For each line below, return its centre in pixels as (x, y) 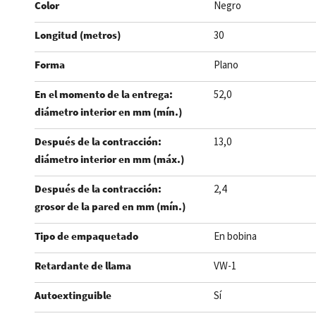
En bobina (235, 236)
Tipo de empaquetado (86, 236)
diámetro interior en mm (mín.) (108, 112)
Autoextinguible (73, 295)
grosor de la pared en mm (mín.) (110, 206)
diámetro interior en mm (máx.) (109, 159)
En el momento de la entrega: (103, 94)
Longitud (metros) (77, 35)
